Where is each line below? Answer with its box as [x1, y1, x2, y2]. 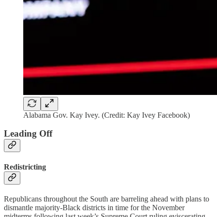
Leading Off [4, 128, 52, 139]
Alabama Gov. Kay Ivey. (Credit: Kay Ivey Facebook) [23, 110, 190, 119]
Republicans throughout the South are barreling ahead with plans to [4, 194, 209, 203]
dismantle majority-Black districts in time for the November [4, 203, 185, 212]
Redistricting [4, 162, 46, 171]
